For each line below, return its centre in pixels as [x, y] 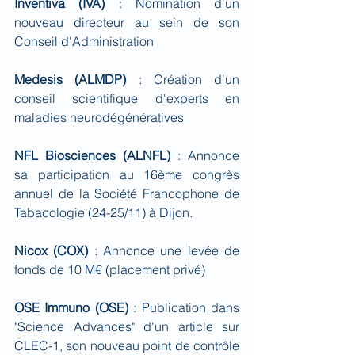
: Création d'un [183, 79]
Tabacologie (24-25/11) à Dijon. [103, 212]
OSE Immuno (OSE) [71, 307]
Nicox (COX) [52, 250]
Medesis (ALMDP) [71, 79]
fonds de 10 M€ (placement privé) [110, 269]
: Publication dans [184, 307]
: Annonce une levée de [164, 250]
